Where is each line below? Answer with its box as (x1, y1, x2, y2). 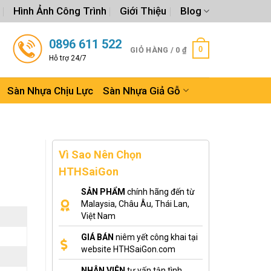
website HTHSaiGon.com (81, 244, 175, 254)
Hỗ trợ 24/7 (49, 53, 87, 62)
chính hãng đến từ (125, 187, 195, 197)
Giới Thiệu (120, 5, 167, 17)
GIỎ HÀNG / (130, 45, 176, 54)
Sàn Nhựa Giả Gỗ (103, 84, 181, 97)
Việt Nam (81, 211, 116, 221)
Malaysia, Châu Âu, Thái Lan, (81, 199, 189, 209)
